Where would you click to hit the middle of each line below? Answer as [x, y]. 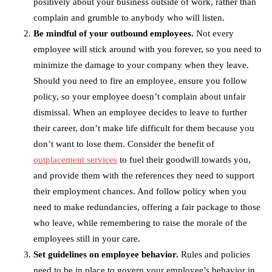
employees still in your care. [87, 239]
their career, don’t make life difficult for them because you [144, 128]
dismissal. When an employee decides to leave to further [140, 113]
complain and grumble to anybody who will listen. [129, 18]
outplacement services [75, 160]
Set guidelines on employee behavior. [106, 255]
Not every [214, 34]
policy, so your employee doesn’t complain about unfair [140, 97]
